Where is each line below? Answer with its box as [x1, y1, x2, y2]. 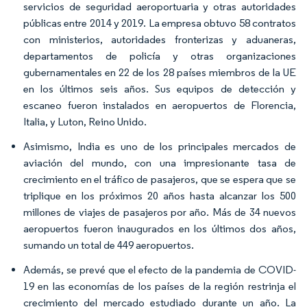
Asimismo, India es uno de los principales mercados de [23, 140, 296, 153]
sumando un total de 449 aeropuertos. [23, 238, 194, 251]
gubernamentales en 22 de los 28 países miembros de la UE [23, 66, 296, 79]
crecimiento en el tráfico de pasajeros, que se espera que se [23, 173, 296, 186]
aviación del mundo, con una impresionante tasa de [23, 156, 296, 169]
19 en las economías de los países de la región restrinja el [23, 280, 296, 293]
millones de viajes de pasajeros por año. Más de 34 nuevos [23, 206, 296, 219]
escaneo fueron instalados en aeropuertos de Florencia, [23, 99, 296, 112]
